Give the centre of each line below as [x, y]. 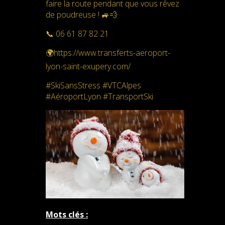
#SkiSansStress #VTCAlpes [94, 85]
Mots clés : [67, 214]
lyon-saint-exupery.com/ [88, 66]
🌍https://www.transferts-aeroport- [108, 53]
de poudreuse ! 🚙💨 [82, 15]
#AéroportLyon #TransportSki [100, 96]
